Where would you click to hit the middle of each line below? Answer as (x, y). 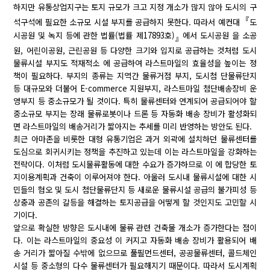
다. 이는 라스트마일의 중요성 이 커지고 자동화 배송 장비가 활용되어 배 (135, 240)
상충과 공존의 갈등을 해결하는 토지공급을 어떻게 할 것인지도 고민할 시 (135, 202)
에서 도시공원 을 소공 (219, 35)
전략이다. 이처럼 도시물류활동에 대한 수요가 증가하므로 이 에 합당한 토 (135, 165)
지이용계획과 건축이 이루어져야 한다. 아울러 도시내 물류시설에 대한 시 (135, 177)
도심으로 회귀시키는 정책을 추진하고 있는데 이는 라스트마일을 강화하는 (135, 152)
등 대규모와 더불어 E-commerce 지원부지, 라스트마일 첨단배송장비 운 (135, 89)
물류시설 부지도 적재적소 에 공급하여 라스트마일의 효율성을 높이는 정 (135, 63)
